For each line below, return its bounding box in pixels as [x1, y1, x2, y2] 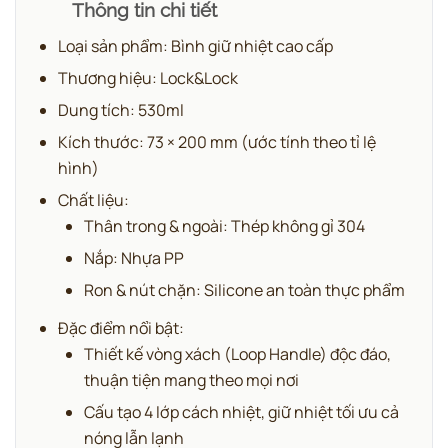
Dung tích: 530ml [58, 99, 184, 122]
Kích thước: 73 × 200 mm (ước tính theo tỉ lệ [58, 131, 376, 154]
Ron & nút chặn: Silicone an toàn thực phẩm [84, 279, 405, 302]
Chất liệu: [58, 189, 129, 212]
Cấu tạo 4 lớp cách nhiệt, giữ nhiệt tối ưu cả [84, 401, 399, 424]
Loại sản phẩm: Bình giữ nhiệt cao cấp [58, 35, 333, 58]
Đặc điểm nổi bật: [58, 317, 184, 340]
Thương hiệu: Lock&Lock [58, 67, 238, 90]
